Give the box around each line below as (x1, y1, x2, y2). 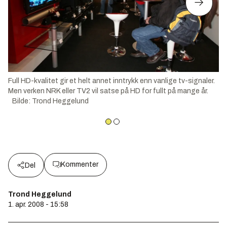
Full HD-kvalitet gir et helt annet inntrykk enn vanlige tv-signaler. (8, 77, 215, 85)
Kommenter (61, 160, 98, 168)
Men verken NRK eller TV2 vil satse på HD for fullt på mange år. (8, 87, 208, 95)
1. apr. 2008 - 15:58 (8, 200, 68, 208)
